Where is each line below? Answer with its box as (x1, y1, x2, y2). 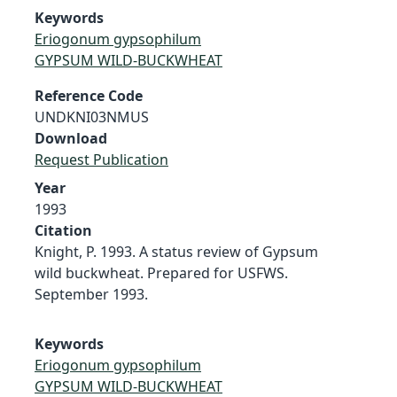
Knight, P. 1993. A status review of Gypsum (35, 241, 318, 261)
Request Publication (35, 149, 168, 169)
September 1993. (35, 284, 148, 304)
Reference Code (35, 85, 143, 105)
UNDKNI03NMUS (35, 106, 149, 127)
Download (35, 128, 107, 148)
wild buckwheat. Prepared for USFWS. (35, 262, 288, 283)
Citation (35, 220, 92, 240)
